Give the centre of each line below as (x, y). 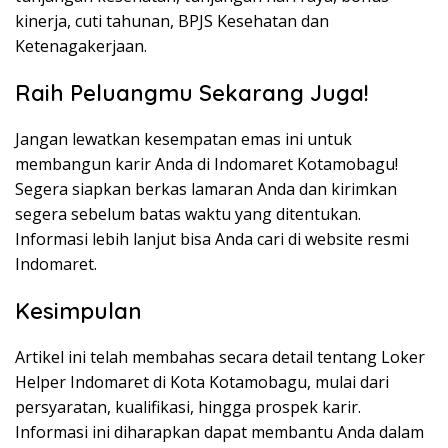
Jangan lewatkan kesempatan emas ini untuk (183, 139)
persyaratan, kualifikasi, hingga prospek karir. (188, 407)
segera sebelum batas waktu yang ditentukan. (188, 214)
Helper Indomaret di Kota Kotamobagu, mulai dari (202, 382)
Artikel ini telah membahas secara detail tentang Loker (220, 357)
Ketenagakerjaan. (81, 46)
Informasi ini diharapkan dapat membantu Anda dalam (219, 432)
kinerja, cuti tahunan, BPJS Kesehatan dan (172, 21)
